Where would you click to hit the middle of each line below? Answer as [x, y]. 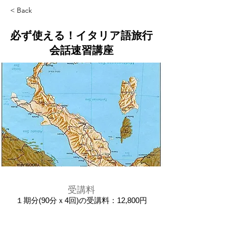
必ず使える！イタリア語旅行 [81, 35]
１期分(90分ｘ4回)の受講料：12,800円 [81, 200]
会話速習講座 [81, 50]
